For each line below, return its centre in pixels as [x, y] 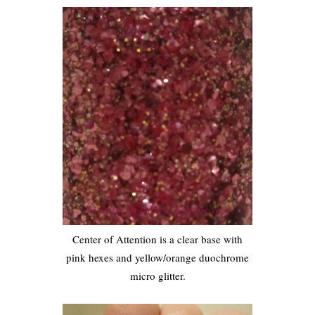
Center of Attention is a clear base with [157, 239]
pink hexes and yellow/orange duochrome [157, 257]
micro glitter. [157, 275]
